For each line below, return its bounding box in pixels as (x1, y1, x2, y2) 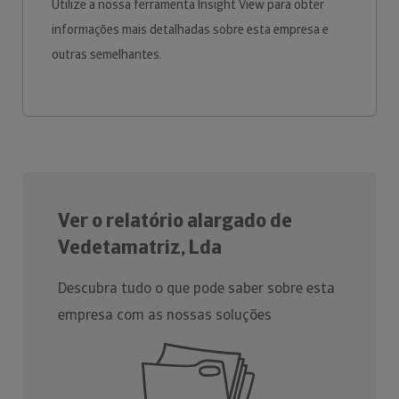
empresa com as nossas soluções (58, 305, 272, 324)
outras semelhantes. (52, 46, 165, 62)
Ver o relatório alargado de (58, 208, 292, 233)
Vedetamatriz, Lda (58, 234, 222, 260)
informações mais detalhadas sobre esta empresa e (52, 21, 329, 37)
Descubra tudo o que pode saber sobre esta (58, 279, 335, 297)
